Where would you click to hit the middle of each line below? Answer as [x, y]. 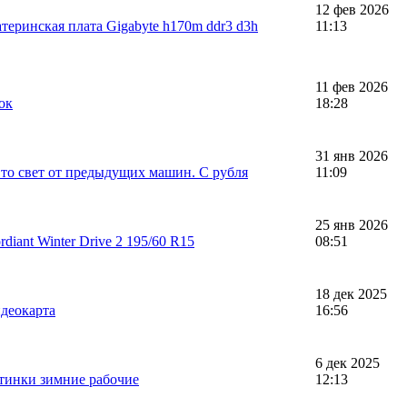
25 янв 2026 [352, 224]
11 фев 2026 [352, 86]
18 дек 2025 [351, 293]
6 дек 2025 [347, 362]
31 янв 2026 [352, 155]
